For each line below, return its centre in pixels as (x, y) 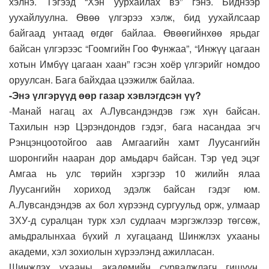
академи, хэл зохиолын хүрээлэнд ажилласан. (112, 251)
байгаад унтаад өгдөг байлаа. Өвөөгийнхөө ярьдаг (134, 32)
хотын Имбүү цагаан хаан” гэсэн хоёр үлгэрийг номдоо (134, 64)
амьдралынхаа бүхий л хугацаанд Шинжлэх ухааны (134, 235)
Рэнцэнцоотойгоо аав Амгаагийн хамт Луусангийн (134, 142)
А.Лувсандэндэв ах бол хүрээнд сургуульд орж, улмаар (134, 204)
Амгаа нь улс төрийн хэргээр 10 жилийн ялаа (134, 173)
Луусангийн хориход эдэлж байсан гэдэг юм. (134, 189)
